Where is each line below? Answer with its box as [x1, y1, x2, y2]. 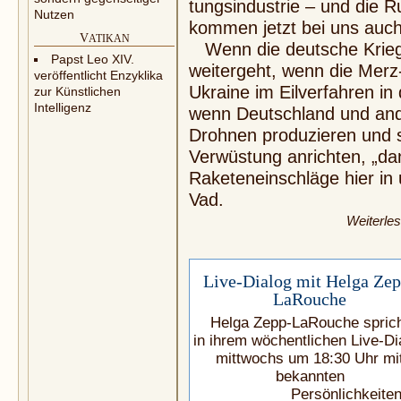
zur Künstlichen [34, 84, 121, 98]
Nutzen [34, 7, 74, 21]
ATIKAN [88, 32, 130, 45]
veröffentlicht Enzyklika [34, 68, 163, 82]
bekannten [275, 368, 345, 385]
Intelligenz [34, 100, 91, 115]
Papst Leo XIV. [51, 52, 134, 66]
